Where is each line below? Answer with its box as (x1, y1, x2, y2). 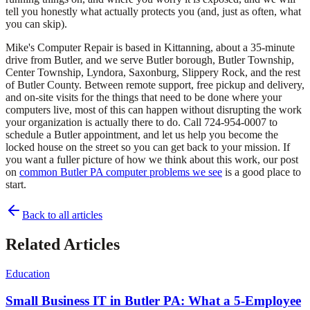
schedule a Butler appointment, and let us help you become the (6, 129, 278, 141)
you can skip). (6, 18, 67, 30)
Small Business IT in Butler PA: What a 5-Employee (6, 293, 301, 308)
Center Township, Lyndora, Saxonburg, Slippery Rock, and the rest (6, 66, 300, 79)
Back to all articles (22, 209, 102, 221)
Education (6, 268, 50, 280)
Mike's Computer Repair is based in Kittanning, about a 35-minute (6, 42, 295, 54)
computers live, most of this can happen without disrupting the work (6, 104, 302, 116)
